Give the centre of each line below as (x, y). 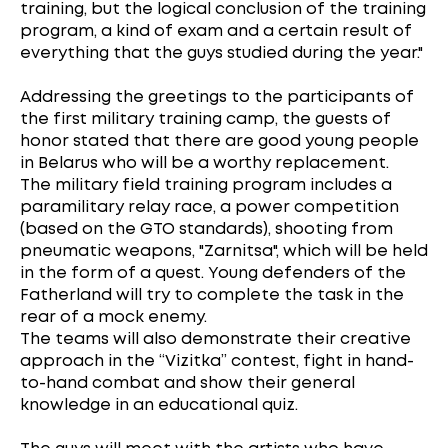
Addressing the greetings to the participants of (217, 97)
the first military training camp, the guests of (205, 119)
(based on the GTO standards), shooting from (206, 229)
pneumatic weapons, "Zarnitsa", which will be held (224, 251)
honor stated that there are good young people (219, 141)
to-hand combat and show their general (187, 383)
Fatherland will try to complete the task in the (212, 295)
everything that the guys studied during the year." (221, 53)
